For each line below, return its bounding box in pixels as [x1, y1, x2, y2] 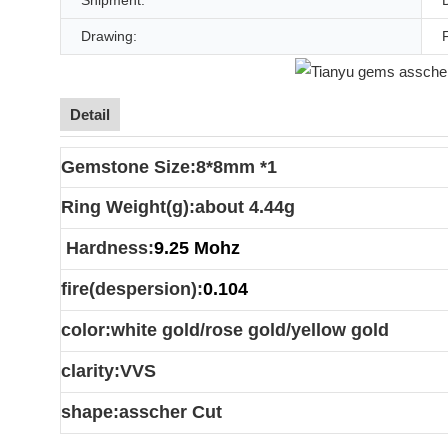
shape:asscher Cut [61, 401, 222, 422]
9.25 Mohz [154, 237, 240, 258]
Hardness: [61, 237, 154, 258]
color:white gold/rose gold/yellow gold [61, 319, 389, 340]
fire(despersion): [61, 278, 203, 299]
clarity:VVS [61, 360, 156, 381]
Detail [70, 105, 110, 123]
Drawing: [81, 28, 137, 45]
